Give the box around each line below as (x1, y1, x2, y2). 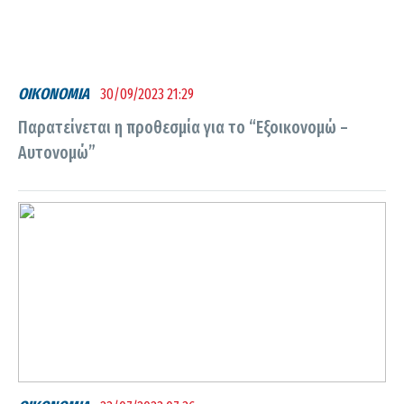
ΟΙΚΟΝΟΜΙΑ (18, 85, 89, 105)
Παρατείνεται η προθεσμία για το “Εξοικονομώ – (18, 116, 348, 138)
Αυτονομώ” (18, 142, 96, 163)
